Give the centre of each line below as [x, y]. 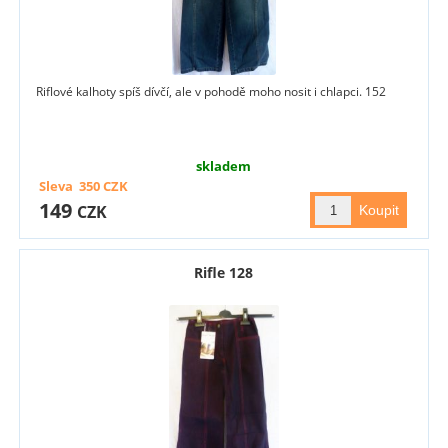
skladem [224, 166]
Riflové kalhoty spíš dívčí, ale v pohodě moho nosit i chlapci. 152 [211, 92]
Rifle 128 [224, 273]
